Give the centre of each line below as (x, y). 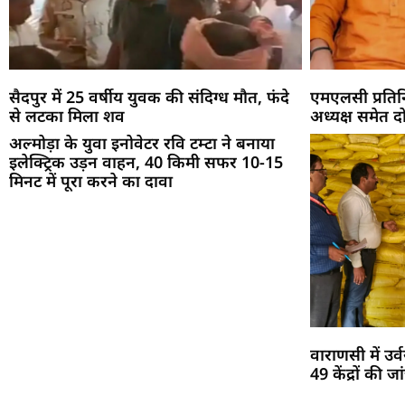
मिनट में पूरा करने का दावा (91, 180)
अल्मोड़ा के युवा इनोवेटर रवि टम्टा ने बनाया (142, 142)
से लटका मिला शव (67, 115)
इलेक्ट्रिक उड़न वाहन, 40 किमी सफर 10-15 (146, 161)
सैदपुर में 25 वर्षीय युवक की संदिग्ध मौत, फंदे (149, 96)
